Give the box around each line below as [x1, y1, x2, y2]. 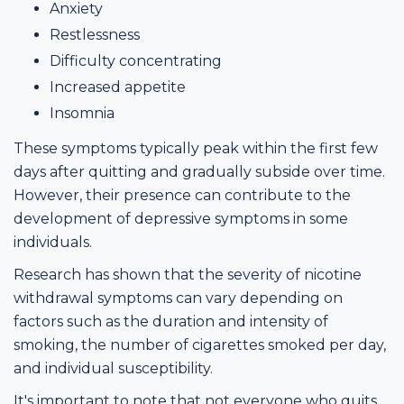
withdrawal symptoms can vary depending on [14, 289, 343, 307]
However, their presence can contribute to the [14, 186, 351, 204]
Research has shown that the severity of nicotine [14, 265, 362, 283]
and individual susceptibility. [14, 359, 213, 377]
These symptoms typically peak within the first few [14, 139, 378, 157]
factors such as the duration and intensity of [14, 312, 328, 330]
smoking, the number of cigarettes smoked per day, [14, 335, 386, 353]
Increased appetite [50, 78, 186, 96]
